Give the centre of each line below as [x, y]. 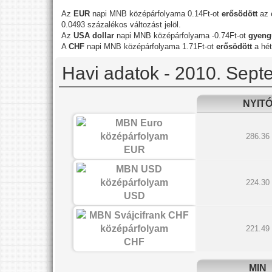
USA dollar [94, 35]
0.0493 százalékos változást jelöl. [121, 24]
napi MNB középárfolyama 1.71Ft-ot [151, 46]
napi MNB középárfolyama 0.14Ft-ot [156, 13]
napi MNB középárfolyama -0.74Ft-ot [181, 35]
